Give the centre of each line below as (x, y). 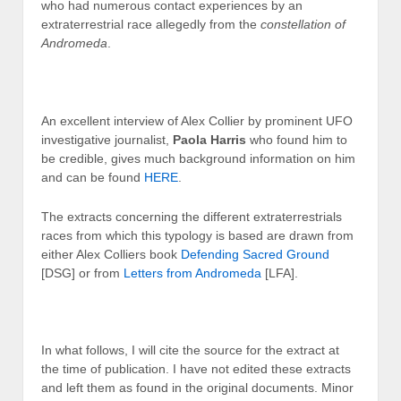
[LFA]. (280, 273)
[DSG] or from (82, 273)
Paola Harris (209, 140)
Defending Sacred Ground (255, 254)
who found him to (297, 140)
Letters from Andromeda (192, 273)
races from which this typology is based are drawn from (197, 235)
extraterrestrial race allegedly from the (151, 25)
